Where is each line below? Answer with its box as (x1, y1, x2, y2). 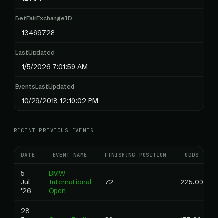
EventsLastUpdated (15, 82, 74, 90)
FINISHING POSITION (105, 151, 166, 158)
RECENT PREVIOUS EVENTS (14, 127, 94, 134)
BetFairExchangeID (15, 14, 72, 22)
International (49, 178, 91, 186)
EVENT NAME (53, 151, 87, 158)
